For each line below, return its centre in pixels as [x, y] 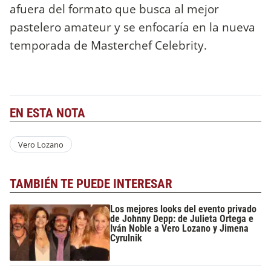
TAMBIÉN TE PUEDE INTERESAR [91, 184]
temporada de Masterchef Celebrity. [108, 45]
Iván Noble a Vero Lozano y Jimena [180, 228]
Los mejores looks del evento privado [184, 209]
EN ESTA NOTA [47, 113]
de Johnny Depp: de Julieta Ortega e [182, 218]
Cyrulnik [126, 238]
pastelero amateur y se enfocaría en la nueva [132, 27]
